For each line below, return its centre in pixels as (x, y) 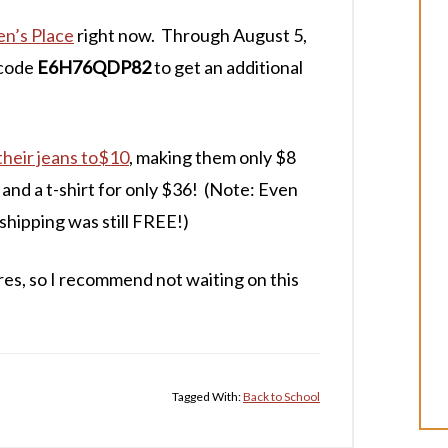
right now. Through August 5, (190, 35)
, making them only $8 (212, 157)
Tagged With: (207, 396)
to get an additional (227, 67)
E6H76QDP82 (94, 67)
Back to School (281, 396)
